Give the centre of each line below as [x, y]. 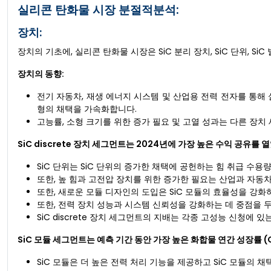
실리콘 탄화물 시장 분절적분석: [98, 10]
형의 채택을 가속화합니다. [87, 109]
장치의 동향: [41, 73]
